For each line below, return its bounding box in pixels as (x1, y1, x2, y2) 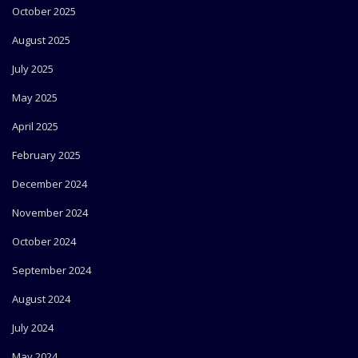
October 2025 (12, 4, 76, 19)
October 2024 (12, 234, 76, 249)
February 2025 (12, 148, 81, 163)
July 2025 (12, 62, 54, 77)
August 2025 (12, 33, 70, 48)
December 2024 (12, 177, 87, 192)
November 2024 (12, 205, 88, 221)
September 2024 (12, 263, 91, 278)
